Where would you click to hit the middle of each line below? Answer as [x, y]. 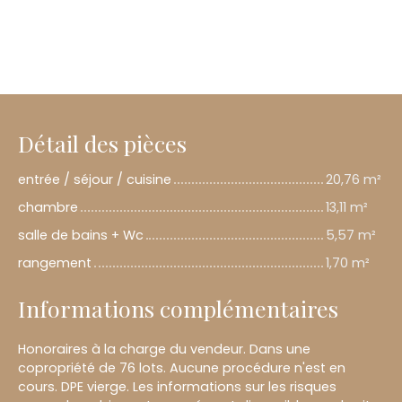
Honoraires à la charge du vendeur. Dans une [164, 350]
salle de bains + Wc [81, 236]
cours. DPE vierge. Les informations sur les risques [177, 387]
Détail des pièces [102, 144]
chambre [48, 208]
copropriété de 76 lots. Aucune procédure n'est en [182, 368]
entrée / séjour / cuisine [95, 180]
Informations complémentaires [178, 309]
